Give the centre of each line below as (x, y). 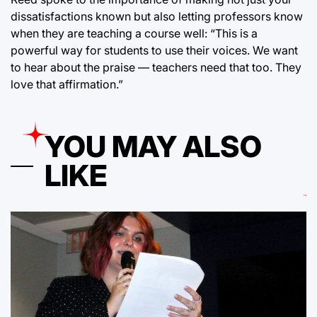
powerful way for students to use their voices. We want (154, 50)
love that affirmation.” (67, 84)
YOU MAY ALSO (153, 146)
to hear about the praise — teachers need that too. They (156, 67)
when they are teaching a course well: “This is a (134, 33)
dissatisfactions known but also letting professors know (157, 16)
